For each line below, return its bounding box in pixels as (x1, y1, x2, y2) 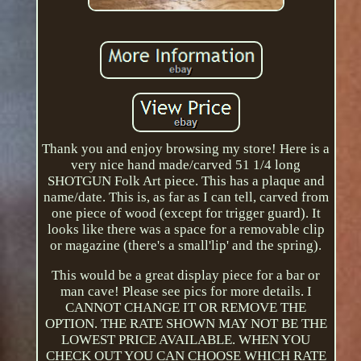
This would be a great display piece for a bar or (52, 268, 321, 284)
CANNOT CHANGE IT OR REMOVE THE (65, 300, 307, 316)
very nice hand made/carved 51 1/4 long (71, 157, 301, 173)
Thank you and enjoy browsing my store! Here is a (42, 141, 330, 157)
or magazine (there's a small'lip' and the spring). (50, 238, 322, 254)
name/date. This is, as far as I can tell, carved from (43, 189, 329, 205)
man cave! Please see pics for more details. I (60, 284, 312, 300)
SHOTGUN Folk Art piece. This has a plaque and (47, 173, 325, 189)
